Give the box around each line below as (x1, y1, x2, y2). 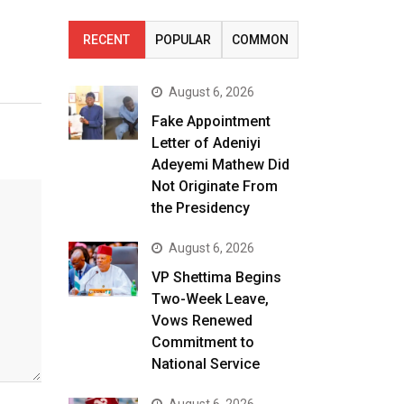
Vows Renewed (151, 312, 252, 329)
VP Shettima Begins (151, 269, 281, 286)
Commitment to (151, 334, 254, 351)
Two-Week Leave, (151, 290, 269, 308)
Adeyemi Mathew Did (151, 156, 289, 173)
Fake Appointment (151, 113, 271, 130)
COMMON (231, 32, 289, 47)
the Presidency (151, 199, 250, 216)
